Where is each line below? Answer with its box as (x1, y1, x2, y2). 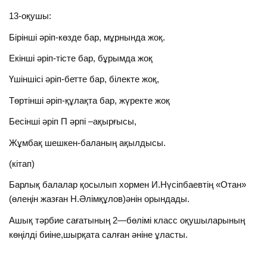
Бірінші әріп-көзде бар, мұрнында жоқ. (9, 32, 166, 42)
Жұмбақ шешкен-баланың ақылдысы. (9, 137, 166, 148)
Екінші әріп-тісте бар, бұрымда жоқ (9, 52, 153, 63)
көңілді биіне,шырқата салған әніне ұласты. (9, 229, 188, 240)
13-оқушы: (9, 11, 52, 21)
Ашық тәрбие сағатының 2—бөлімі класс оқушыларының (9, 215, 246, 225)
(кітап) (9, 158, 35, 169)
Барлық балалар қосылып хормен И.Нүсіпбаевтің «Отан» (9, 179, 247, 190)
